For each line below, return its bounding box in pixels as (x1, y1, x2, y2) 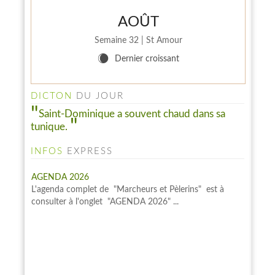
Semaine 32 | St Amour (94, 36, 182, 45)
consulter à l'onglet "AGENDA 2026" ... (31, 196, 179, 205)
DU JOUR (72, 91, 124, 101)
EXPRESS (63, 147, 113, 157)
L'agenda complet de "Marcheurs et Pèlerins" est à (31, 184, 224, 193)
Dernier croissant (114, 55, 179, 63)
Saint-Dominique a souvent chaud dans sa (39, 109, 225, 119)
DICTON (31, 91, 72, 101)
